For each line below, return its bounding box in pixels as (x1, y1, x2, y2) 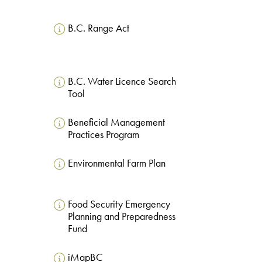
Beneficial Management (67, 116, 165, 129)
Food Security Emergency (67, 198, 170, 211)
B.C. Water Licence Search (67, 75, 176, 88)
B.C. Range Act (67, 22, 129, 35)
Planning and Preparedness (67, 210, 175, 223)
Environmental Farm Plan (67, 157, 166, 170)
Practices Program (67, 128, 139, 142)
